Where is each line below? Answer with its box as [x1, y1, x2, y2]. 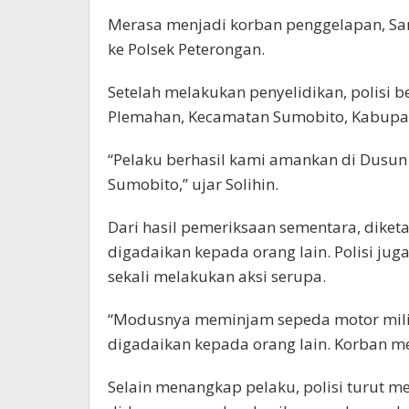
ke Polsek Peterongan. [108, 38, 265, 60]
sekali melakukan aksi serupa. [108, 266, 326, 288]
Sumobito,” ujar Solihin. [108, 173, 278, 195]
